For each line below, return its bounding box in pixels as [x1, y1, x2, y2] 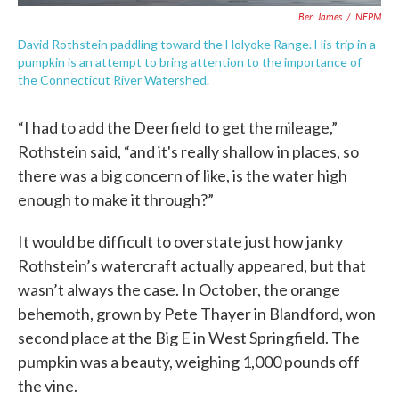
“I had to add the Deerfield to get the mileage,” [18, 118, 338, 138]
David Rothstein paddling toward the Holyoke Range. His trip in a [18, 37, 376, 53]
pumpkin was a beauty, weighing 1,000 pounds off [18, 352, 360, 372]
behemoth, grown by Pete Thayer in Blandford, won [18, 304, 376, 324]
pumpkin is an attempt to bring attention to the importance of [18, 54, 362, 70]
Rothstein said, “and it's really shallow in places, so [18, 142, 359, 162]
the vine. [18, 376, 77, 396]
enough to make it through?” [18, 190, 214, 210]
